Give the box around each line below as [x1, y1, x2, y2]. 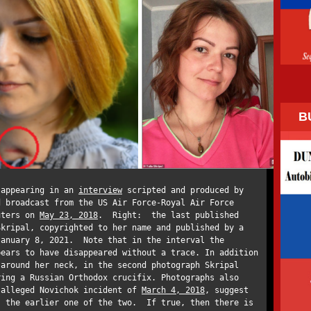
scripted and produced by [122, 185, 244, 195]
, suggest [205, 285, 249, 295]
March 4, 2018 [142, 285, 205, 295]
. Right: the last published [98, 210, 239, 220]
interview [78, 185, 122, 195]
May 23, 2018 [40, 210, 98, 220]
